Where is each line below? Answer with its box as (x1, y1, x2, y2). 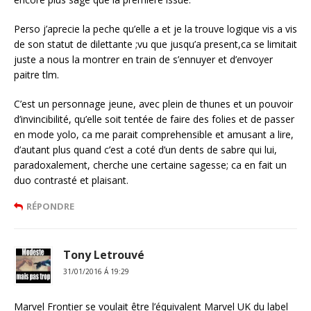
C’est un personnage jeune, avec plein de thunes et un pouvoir (14, 97, 293, 111)
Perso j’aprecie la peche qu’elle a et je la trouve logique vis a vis (14, 22, 297, 36)
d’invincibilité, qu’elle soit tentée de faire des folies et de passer (14, 112, 294, 126)
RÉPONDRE (26, 200, 74, 213)
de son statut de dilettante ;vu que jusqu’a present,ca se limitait (14, 37, 297, 51)
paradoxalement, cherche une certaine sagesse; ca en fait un (14, 158, 287, 172)
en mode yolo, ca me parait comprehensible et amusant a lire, (14, 128, 294, 142)
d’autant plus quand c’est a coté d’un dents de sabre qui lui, (14, 143, 277, 157)
